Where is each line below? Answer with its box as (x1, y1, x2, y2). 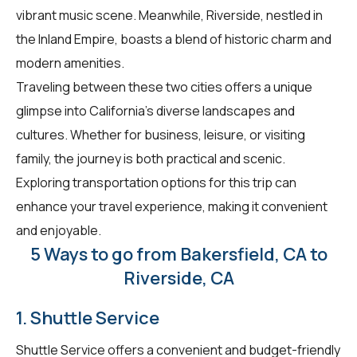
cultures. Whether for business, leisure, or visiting (16, 125, 305, 143)
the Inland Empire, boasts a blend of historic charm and (16, 29, 331, 48)
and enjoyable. (16, 221, 101, 239)
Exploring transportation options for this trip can (16, 173, 296, 191)
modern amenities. (16, 53, 124, 72)
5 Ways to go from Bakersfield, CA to (29, 241, 328, 266)
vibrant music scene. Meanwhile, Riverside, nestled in (16, 6, 323, 24)
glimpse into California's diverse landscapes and (16, 101, 295, 120)
